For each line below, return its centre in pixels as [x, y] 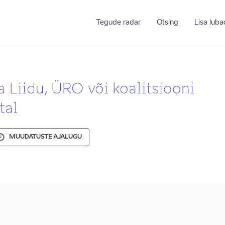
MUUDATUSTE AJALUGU [45, 137]
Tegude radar [118, 23]
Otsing [167, 23]
